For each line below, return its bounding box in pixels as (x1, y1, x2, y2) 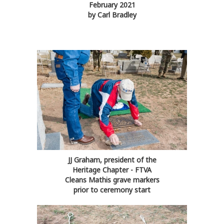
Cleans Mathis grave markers (64, 175, 159, 185)
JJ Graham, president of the (67, 155, 156, 165)
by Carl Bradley (87, 10, 136, 20)
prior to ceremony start (73, 185, 150, 195)
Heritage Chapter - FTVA (72, 165, 151, 175)
